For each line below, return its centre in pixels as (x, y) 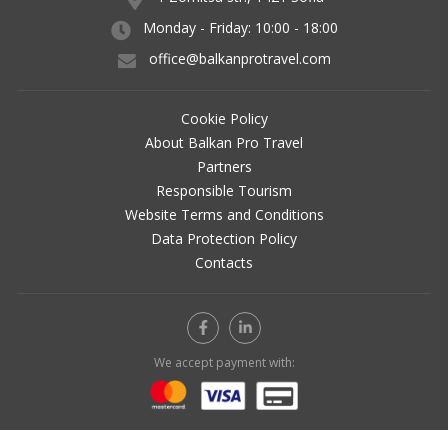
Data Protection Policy (224, 238)
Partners (224, 166)
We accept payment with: (224, 362)
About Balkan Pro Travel (224, 142)
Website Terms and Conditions (224, 214)
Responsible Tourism (224, 190)
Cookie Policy (224, 118)
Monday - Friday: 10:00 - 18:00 (240, 27)
